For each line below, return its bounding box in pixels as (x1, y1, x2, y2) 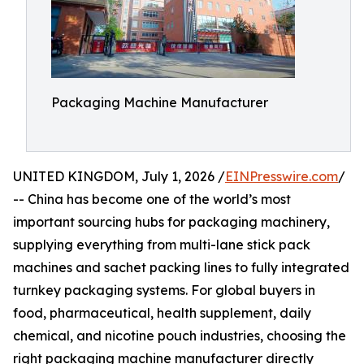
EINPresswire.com (225, 168, 338, 184)
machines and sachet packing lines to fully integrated (13, 259, 349, 275)
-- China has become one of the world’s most (13, 191, 291, 207)
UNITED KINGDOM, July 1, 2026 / (13, 168, 225, 184)
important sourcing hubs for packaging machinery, (13, 214, 330, 230)
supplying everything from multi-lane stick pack (13, 236, 310, 253)
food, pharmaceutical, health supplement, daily (13, 305, 311, 321)
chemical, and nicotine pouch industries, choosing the (13, 327, 346, 344)
